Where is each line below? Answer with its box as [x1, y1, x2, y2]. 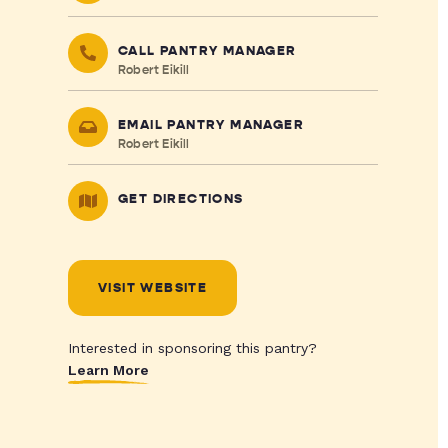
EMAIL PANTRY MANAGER [117, 117, 304, 133]
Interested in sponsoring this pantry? [67, 340, 317, 356]
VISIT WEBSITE [97, 280, 208, 296]
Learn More [67, 362, 149, 378]
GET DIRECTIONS [117, 191, 244, 207]
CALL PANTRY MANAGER [117, 43, 297, 59]
